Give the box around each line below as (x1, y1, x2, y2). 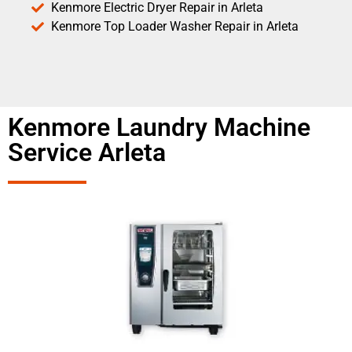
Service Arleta (8, 137, 166, 168)
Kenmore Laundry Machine (8, 112, 310, 143)
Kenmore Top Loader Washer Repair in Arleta (51, 19, 299, 35)
